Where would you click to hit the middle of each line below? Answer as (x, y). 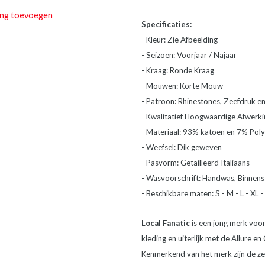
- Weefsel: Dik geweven (182, 147)
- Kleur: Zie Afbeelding (180, 40)
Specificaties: (167, 24)
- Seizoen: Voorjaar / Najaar (189, 55)
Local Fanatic (166, 223)
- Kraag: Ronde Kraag (178, 70)
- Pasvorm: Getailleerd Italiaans (195, 163)
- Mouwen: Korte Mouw (182, 86)
